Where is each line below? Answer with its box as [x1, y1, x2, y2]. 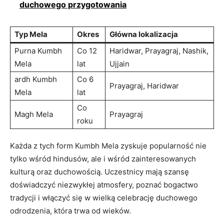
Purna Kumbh [14, 45, 62, 55]
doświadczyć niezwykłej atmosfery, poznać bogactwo [10, 179, 198, 189]
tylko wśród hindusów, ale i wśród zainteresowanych [10, 153, 196, 163]
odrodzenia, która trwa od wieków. [10, 205, 131, 215]
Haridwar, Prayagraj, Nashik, [109, 45, 208, 55]
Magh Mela [14, 109, 53, 119]
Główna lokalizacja [109, 29, 178, 39]
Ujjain [109, 58, 129, 68]
